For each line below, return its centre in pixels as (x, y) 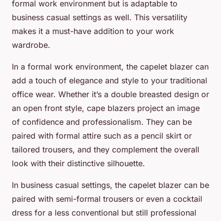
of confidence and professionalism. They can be (102, 122)
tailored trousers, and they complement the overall (106, 150)
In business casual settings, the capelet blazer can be (110, 185)
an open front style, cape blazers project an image (106, 108)
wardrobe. (31, 45)
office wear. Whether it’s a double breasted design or (110, 94)
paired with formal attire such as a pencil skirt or (102, 136)
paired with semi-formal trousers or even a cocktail (107, 199)
